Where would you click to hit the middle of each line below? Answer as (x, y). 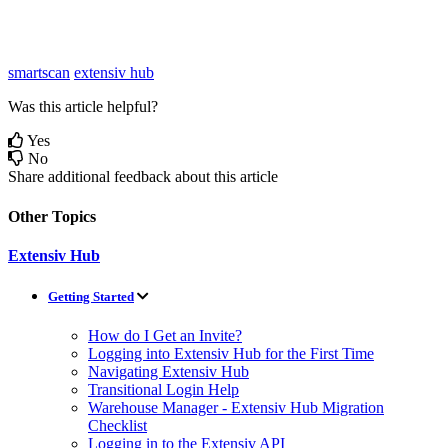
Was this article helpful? (83, 107)
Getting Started (91, 296)
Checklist (117, 426)
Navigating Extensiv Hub (168, 372)
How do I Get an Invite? (165, 336)
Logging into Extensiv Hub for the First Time (231, 354)
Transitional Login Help (163, 390)
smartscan (39, 73)
